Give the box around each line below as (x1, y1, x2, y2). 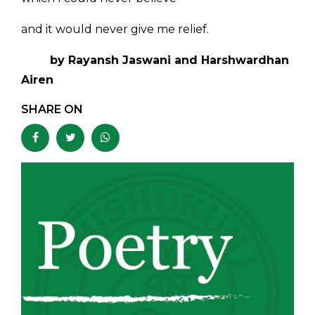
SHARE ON (21, 103, 83, 117)
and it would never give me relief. (21, 22, 209, 37)
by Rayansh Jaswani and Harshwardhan (46, 53, 289, 67)
